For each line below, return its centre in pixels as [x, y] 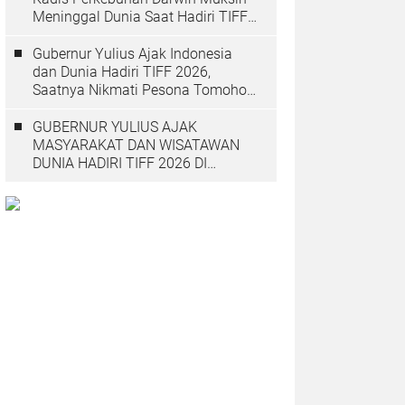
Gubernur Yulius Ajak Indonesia [132, 54]
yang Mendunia [82, 108]
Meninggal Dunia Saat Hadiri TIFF [140, 17]
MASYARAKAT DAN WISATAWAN [136, 145]
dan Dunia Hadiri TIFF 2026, [122, 72]
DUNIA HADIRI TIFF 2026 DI [120, 163]
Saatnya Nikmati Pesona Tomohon [144, 90]
